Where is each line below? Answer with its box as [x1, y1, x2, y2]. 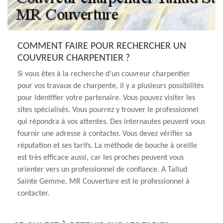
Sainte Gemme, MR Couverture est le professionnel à [17, 178, 190, 186]
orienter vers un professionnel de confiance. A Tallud [17, 166, 187, 174]
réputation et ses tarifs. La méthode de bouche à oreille [17, 142, 197, 150]
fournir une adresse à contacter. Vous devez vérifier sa [17, 130, 192, 138]
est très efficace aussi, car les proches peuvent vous [17, 154, 184, 162]
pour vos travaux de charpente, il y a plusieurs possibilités [17, 82, 204, 90]
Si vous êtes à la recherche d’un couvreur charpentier [17, 70, 190, 78]
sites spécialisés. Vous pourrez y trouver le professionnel [17, 106, 199, 114]
